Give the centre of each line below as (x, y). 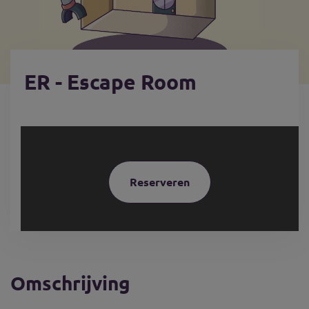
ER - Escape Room (110, 81)
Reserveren (160, 181)
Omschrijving (70, 282)
